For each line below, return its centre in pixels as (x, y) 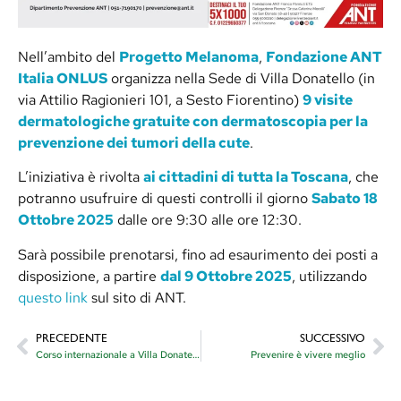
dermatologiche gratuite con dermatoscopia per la (193, 122)
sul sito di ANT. (137, 297)
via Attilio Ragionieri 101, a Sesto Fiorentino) (160, 100)
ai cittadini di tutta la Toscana (246, 177)
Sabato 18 (345, 199)
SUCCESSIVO (333, 339)
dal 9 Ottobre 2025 (226, 276)
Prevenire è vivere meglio (308, 355)
